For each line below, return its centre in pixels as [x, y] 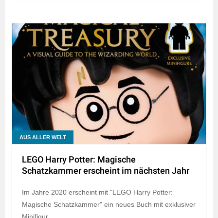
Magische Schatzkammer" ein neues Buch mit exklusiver [109, 205]
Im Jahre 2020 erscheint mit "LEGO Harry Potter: [97, 192]
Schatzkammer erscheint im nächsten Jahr [106, 171]
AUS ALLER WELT [43, 137]
